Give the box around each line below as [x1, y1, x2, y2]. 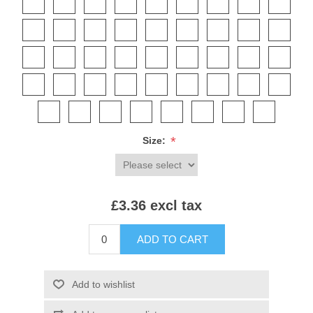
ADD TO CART [136, 233, 208, 246]
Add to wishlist [71, 279, 135, 291]
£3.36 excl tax [111, 198, 202, 214]
